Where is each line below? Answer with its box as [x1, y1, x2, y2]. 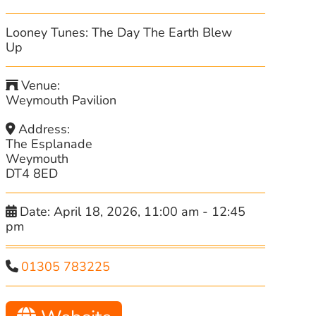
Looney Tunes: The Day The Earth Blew [6, 24, 233, 41]
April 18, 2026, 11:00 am [54, 203, 200, 220]
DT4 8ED [5, 165, 58, 182]
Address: [18, 121, 71, 138]
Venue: [21, 77, 61, 94]
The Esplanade [5, 135, 92, 152]
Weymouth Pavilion [6, 92, 117, 109]
